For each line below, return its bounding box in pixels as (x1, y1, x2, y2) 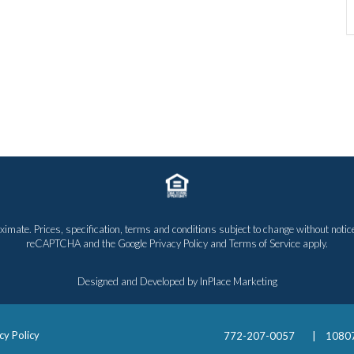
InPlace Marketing (199, 275, 277, 288)
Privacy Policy (149, 237, 208, 250)
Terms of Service (229, 237, 300, 250)
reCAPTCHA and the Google (26, 237, 149, 250)
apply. (300, 237, 328, 250)
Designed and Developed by (77, 275, 200, 288)
